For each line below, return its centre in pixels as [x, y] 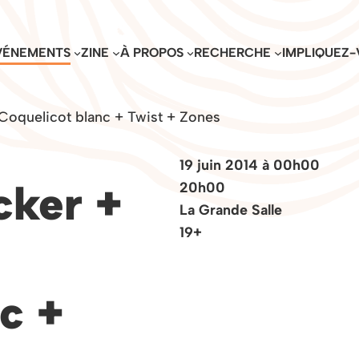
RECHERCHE [233, 53]
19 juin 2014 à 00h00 [250, 164]
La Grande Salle [231, 209]
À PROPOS [151, 53]
